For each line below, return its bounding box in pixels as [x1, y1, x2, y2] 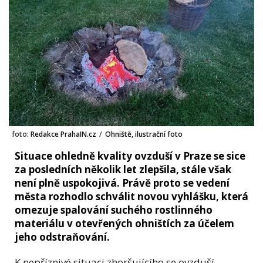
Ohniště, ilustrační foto [105, 129, 183, 139]
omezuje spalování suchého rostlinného [15, 203, 213, 217]
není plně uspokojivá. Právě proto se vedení [15, 176, 230, 190]
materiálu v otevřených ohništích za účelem [15, 216, 234, 230]
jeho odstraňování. [15, 230, 110, 244]
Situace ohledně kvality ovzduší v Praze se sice [15, 149, 245, 163]
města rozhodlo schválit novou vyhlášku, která [15, 189, 248, 203]
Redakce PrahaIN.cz [29, 129, 96, 139]
